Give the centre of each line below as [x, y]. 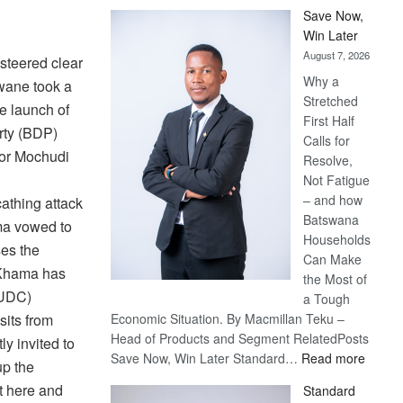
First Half [329, 121]
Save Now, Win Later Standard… [206, 358]
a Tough [327, 299]
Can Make [333, 259]
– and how [333, 200]
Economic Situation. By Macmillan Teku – [228, 318]
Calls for [327, 140]
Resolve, [328, 160]
